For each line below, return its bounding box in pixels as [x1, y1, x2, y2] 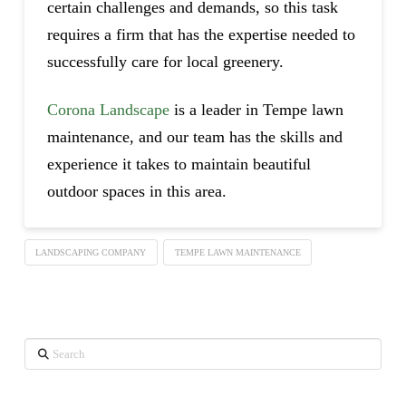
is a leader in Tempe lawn [169, 101, 343, 120]
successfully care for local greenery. [46, 52, 284, 71]
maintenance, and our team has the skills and [46, 128, 343, 147]
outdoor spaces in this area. [46, 182, 227, 201]
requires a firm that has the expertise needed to [46, 24, 355, 43]
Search [23, 343, 73, 363]
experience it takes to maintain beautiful [46, 155, 311, 174]
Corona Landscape [46, 101, 169, 120]
